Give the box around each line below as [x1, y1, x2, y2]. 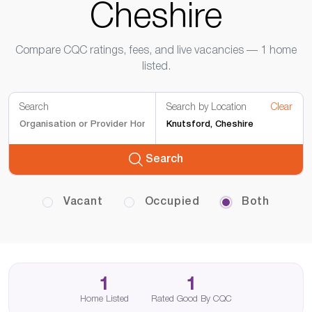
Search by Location [166, 103, 247, 112]
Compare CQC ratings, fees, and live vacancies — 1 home [15, 46, 297, 56]
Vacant [60, 197, 103, 207]
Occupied [141, 197, 200, 207]
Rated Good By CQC [151, 295, 232, 303]
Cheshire [90, 2, 222, 34]
